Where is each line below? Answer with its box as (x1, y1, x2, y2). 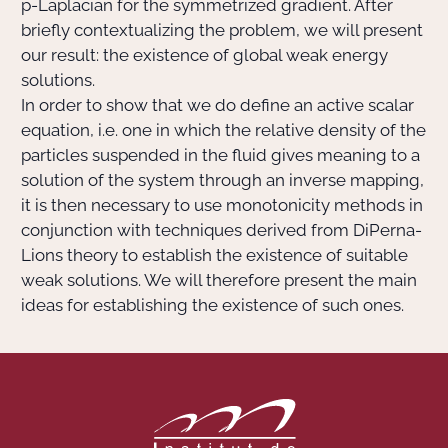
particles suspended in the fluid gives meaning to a (21, 145, 420, 165)
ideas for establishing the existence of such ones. (21, 295, 404, 315)
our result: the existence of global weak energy (21, 45, 388, 65)
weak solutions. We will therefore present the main (21, 270, 417, 290)
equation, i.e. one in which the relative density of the (21, 120, 426, 140)
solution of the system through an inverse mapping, (21, 170, 424, 190)
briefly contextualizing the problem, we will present (21, 20, 423, 40)
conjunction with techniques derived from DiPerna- (21, 220, 422, 240)
